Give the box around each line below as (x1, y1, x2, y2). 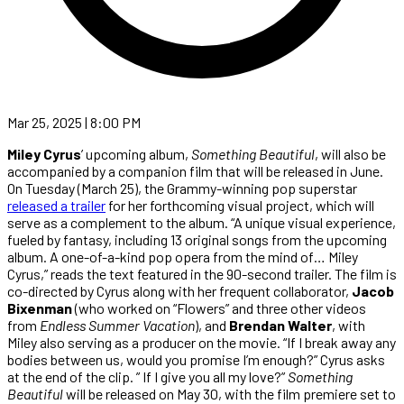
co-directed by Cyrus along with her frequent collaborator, (7, 281, 352, 299)
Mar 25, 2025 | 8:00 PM (7, 113, 141, 131)
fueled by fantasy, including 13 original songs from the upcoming (7, 230, 387, 248)
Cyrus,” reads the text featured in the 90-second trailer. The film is (7, 264, 397, 282)
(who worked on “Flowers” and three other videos (72, 298, 366, 317)
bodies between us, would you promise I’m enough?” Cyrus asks (7, 350, 385, 368)
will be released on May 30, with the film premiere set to (63, 384, 396, 402)
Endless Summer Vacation (40, 316, 195, 334)
